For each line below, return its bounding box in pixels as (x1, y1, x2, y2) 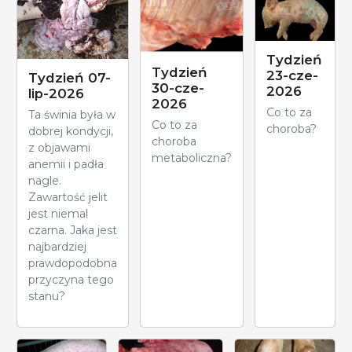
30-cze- (152, 80, 204, 97)
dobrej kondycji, (28, 123, 113, 138)
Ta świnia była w (28, 107, 115, 122)
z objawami (28, 140, 90, 155)
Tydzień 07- (28, 69, 111, 86)
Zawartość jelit (28, 189, 108, 204)
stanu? (28, 288, 65, 303)
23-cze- (266, 68, 318, 84)
